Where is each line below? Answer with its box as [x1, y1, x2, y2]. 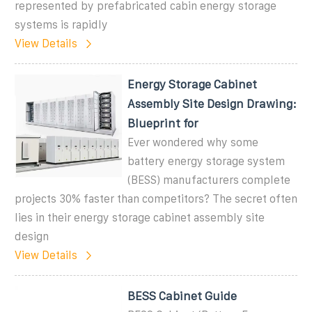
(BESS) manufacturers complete [127, 173, 291, 186]
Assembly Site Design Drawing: [127, 97, 297, 110]
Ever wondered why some [127, 136, 259, 148]
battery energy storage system [127, 155, 286, 167]
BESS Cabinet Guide [127, 289, 237, 302]
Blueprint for [127, 116, 199, 130]
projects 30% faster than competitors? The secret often [15, 192, 297, 205]
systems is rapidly [15, 18, 108, 31]
